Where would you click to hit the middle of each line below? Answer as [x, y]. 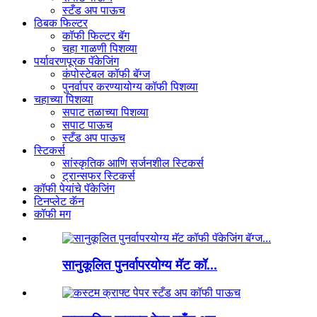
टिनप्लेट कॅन [59, 201]
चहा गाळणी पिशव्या [100, 48]
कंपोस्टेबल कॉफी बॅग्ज [106, 74]
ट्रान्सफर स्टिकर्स [99, 175]
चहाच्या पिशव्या [64, 99]
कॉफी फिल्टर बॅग [96, 35]
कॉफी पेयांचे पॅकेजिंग [74, 188]
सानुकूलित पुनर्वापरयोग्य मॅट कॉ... [140, 265]
